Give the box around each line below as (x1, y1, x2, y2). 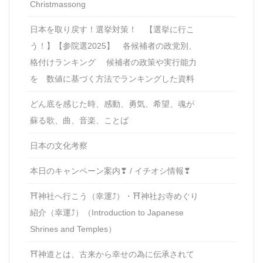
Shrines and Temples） (30, 224, 116, 234)
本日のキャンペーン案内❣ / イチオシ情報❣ (30, 166, 191, 176)
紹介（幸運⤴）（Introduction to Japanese (30, 207, 184, 217)
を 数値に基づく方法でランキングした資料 (30, 73, 194, 83)
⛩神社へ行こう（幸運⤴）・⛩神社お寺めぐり (30, 191, 198, 201)
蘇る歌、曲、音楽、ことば (30, 115, 129, 125)
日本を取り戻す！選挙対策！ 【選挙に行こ (30, 24, 194, 34)
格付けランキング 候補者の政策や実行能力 (30, 57, 197, 67)
